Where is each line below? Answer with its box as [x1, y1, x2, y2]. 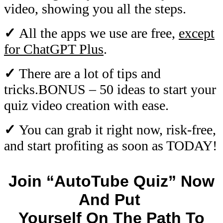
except [179, 25, 215, 41]
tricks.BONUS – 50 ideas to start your [4, 81, 216, 97]
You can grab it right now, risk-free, [19, 121, 216, 137]
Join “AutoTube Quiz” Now [8, 172, 215, 190]
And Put [78, 190, 145, 209]
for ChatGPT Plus [4, 41, 104, 57]
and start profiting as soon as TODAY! [4, 137, 217, 153]
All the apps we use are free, [19, 25, 179, 41]
